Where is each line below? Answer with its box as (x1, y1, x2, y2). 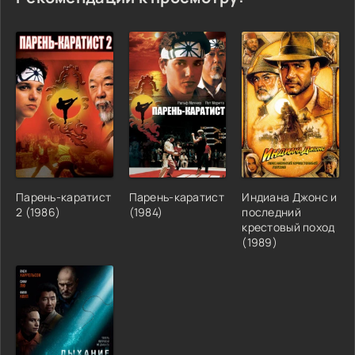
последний (242, 204, 301, 219)
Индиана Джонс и (242, 189, 338, 204)
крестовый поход (242, 219, 335, 235)
